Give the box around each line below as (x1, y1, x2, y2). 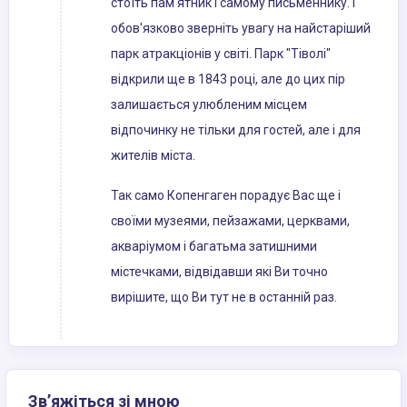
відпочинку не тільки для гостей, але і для (111, 123, 361, 138)
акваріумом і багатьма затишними (111, 239, 317, 254)
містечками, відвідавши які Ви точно (111, 264, 328, 280)
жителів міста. (111, 148, 195, 164)
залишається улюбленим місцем (111, 97, 307, 113)
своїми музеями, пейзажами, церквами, (111, 213, 350, 229)
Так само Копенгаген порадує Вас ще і (111, 188, 341, 203)
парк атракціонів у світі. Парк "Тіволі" (111, 46, 331, 62)
